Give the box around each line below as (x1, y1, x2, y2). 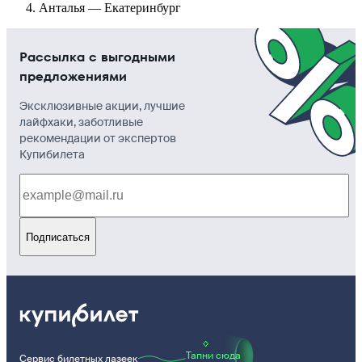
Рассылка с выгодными (19, 48, 175, 67)
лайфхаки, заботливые (19, 115, 143, 130)
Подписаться (26, 230, 90, 243)
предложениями (19, 67, 127, 86)
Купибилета (19, 147, 85, 162)
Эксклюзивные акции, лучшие (19, 99, 185, 114)
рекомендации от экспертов (19, 131, 176, 146)
